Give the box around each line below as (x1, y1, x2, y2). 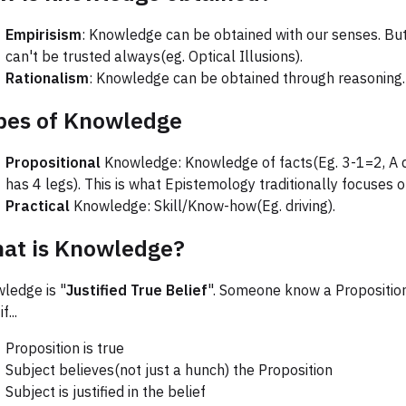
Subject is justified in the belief (5, 382, 206, 401)
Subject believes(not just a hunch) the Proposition (5, 361, 333, 380)
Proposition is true (5, 339, 124, 358)
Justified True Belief (66, 281, 208, 300)
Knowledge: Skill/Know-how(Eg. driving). (70, 197, 335, 216)
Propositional (5, 153, 101, 172)
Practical (5, 197, 70, 216)
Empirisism (5, 25, 82, 44)
